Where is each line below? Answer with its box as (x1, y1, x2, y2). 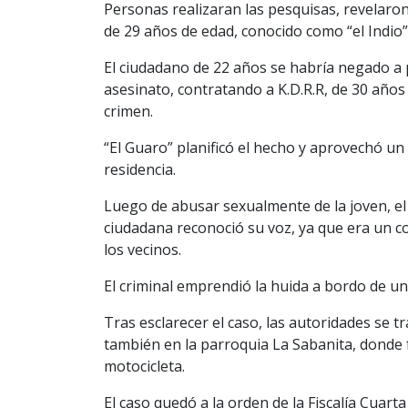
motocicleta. (104, 355, 185, 376)
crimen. (104, 100, 153, 121)
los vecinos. (104, 239, 181, 260)
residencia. (104, 158, 176, 179)
